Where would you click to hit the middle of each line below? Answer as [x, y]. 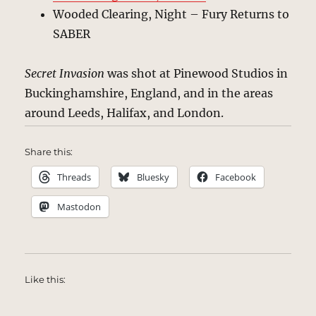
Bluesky [153, 177]
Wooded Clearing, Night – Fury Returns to [171, 14]
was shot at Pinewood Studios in [196, 73]
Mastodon [79, 206]
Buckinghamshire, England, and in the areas [149, 93]
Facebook [236, 177]
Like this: [45, 279]
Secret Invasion [65, 73]
